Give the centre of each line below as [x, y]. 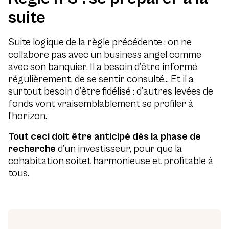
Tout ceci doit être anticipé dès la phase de [105, 137]
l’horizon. [28, 116]
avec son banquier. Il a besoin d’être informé [103, 67]
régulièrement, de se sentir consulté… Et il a [101, 79]
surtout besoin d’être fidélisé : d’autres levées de [111, 92]
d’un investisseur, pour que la [119, 149]
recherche [32, 149]
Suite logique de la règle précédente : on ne [100, 43]
